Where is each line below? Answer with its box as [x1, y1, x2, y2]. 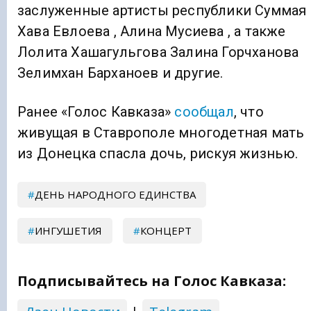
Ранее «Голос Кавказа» [17, 103, 175, 120]
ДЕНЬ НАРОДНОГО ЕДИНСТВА [35, 187, 196, 201]
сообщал [174, 103, 234, 120]
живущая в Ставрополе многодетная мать [17, 124, 305, 141]
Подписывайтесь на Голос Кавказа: [17, 271, 286, 290]
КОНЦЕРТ [140, 223, 192, 237]
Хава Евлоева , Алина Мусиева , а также [17, 22, 286, 40]
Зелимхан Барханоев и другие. [17, 64, 224, 81]
